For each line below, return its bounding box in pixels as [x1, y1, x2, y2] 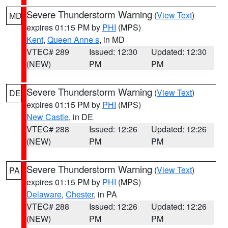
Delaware [26, 188, 62, 200]
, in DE [69, 111, 93, 123]
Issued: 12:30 [89, 46, 137, 58]
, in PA [94, 188, 117, 200]
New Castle [26, 111, 69, 123]
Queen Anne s [47, 34, 99, 45]
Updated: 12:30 [151, 46, 207, 58]
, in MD [99, 34, 125, 45]
